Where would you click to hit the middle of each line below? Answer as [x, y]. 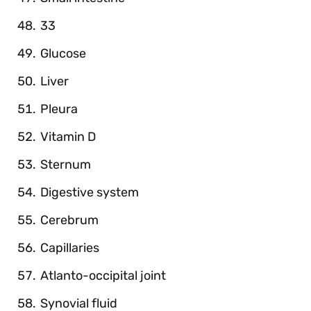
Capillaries [70, 247]
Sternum [66, 164]
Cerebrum [69, 220]
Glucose [63, 53]
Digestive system [90, 192]
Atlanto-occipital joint [103, 275]
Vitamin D [68, 136]
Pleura [59, 109]
